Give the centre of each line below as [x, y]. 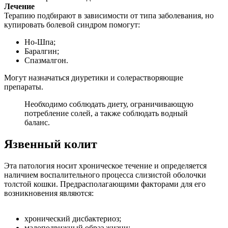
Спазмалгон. [46, 61]
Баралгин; [42, 51]
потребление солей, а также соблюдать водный [106, 113]
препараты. [24, 87]
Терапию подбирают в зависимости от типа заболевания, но [109, 16]
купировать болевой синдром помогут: [72, 25]
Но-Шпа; [40, 42]
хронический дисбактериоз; [73, 219]
